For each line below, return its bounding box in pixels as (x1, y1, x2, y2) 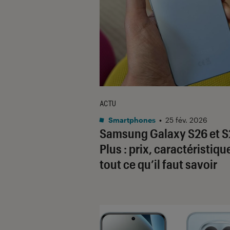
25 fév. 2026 (165, 115, 207, 124)
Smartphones (107, 115, 156, 124)
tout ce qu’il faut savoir (100, 156, 217, 171)
